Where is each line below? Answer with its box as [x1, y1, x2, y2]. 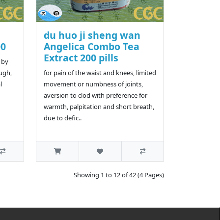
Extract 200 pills [43, 51, 118, 65]
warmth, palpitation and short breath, [43, 102, 154, 111]
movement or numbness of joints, [43, 80, 143, 89]
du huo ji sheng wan [43, 28, 140, 42]
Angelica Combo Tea [43, 40, 139, 54]
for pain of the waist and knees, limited [43, 68, 156, 78]
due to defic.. [43, 113, 82, 123]
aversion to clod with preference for [43, 91, 147, 100]
